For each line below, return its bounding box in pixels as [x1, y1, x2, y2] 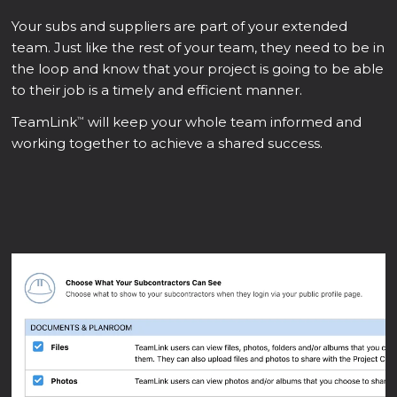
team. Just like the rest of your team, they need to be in [12, 39, 385, 57]
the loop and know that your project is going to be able [12, 60, 385, 78]
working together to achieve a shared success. [12, 135, 323, 152]
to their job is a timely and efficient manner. [12, 82, 303, 99]
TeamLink [12, 113, 78, 131]
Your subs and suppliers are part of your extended [12, 18, 348, 35]
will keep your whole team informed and [84, 113, 362, 131]
